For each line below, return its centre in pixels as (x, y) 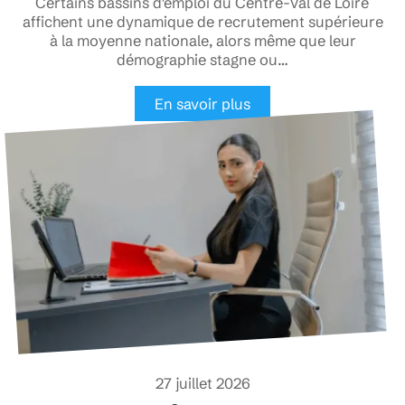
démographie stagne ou (197, 59)
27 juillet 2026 (202, 384)
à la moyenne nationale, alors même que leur (202, 40)
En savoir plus (202, 104)
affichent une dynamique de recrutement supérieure (202, 21)
